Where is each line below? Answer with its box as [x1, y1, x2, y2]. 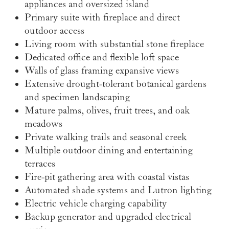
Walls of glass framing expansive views [25, 65, 179, 77]
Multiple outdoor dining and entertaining [25, 145, 193, 156]
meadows [25, 118, 62, 130]
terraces [25, 158, 55, 170]
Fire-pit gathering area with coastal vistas [25, 171, 189, 183]
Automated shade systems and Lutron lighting [25, 185, 212, 196]
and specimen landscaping [25, 91, 130, 103]
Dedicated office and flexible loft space [25, 52, 179, 63]
